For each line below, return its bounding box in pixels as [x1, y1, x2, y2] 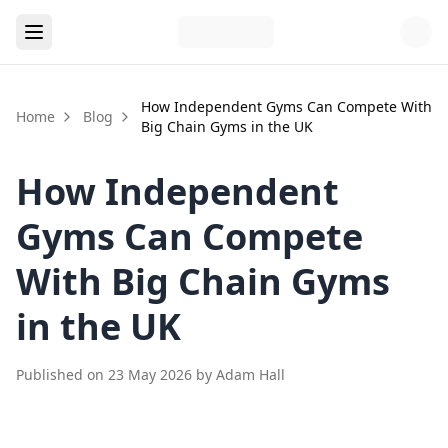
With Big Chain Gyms [16, 257, 390, 306]
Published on [16, 365, 108, 384]
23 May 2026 [108, 365, 192, 384]
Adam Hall [216, 365, 285, 384]
